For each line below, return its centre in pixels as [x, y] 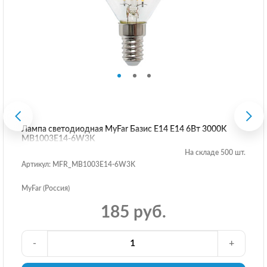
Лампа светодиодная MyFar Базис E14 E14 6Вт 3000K [124, 129]
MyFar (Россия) [46, 188]
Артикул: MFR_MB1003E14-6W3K [78, 164]
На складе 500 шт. [215, 152]
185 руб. [133, 212]
